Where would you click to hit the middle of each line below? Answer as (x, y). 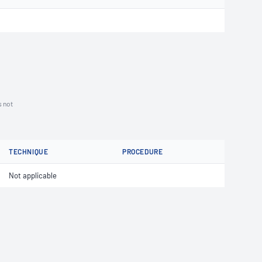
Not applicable (33, 175)
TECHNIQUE (29, 151)
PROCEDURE (143, 151)
